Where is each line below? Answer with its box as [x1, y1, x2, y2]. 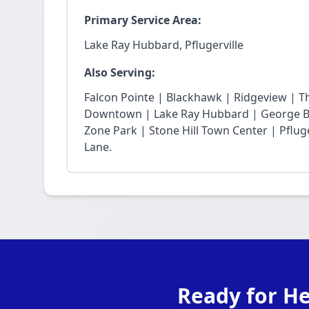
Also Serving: [84, 65, 155, 80]
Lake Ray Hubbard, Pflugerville [84, 37, 243, 52]
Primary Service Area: [84, 12, 201, 28]
